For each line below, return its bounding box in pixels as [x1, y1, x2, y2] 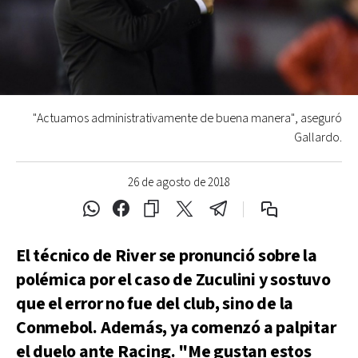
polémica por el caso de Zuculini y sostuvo [16, 268, 331, 292]
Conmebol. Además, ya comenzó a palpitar [16, 316, 336, 340]
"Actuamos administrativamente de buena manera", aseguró [33, 110, 342, 127]
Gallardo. [294, 129, 342, 146]
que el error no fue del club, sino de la [16, 292, 294, 316]
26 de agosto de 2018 [128, 175, 230, 190]
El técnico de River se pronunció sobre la [16, 245, 317, 268]
